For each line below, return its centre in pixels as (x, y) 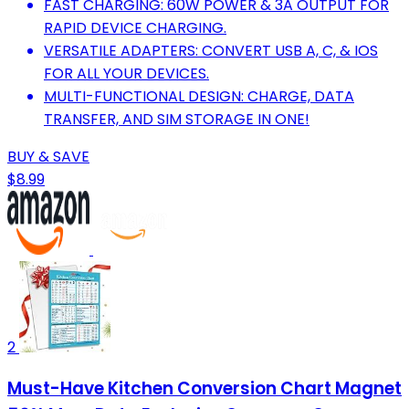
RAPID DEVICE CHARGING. (135, 27)
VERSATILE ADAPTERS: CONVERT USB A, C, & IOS (211, 50)
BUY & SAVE (48, 156)
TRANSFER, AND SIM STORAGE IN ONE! (177, 119)
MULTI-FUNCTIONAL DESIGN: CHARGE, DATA (199, 96)
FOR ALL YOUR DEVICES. (126, 73)
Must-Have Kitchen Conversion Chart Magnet (204, 389)
